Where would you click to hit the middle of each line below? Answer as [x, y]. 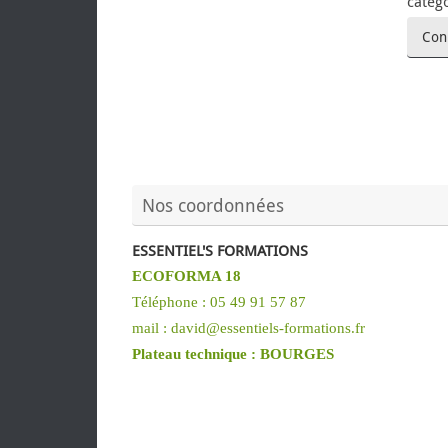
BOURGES [297, 354]
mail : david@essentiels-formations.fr [248, 328]
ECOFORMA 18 [186, 276]
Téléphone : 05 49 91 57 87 [219, 302]
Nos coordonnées [213, 205]
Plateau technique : [196, 354]
